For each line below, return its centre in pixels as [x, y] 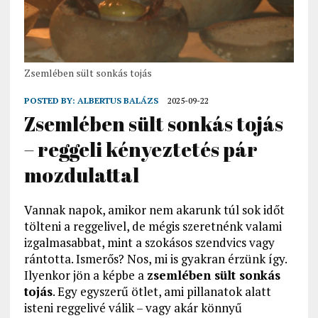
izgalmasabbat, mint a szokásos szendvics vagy [149, 243]
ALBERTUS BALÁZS [117, 101]
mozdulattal [81, 175]
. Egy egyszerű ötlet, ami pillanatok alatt [161, 292]
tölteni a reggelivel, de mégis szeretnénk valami [153, 226]
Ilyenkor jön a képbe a [85, 275]
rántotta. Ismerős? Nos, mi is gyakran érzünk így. [155, 259]
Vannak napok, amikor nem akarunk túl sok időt [154, 210]
